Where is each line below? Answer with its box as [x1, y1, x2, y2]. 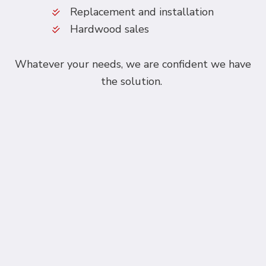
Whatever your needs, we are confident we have [15, 57, 251, 72]
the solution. [101, 74, 165, 89]
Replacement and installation [70, 5, 214, 20]
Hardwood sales [70, 22, 149, 37]
